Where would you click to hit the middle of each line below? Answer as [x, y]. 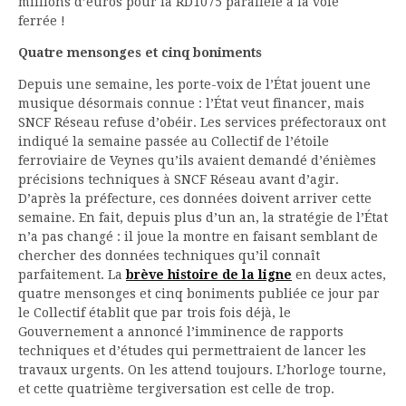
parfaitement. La [72, 274]
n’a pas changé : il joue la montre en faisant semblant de [198, 236]
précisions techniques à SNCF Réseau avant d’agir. [179, 179]
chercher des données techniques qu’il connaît [169, 255]
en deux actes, [339, 274]
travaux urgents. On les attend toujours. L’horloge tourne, [202, 369]
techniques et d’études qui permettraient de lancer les [192, 350]
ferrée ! [42, 20]
